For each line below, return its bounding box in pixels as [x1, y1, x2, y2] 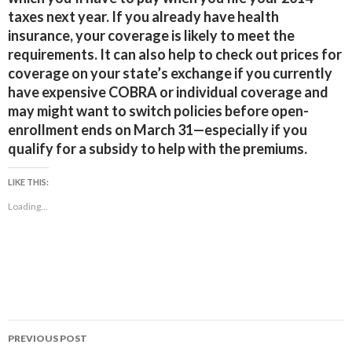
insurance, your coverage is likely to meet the [8, 27, 295, 44]
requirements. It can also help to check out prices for [8, 46, 342, 63]
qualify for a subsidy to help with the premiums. [8, 140, 307, 157]
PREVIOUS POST [8, 332, 87, 344]
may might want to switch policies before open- [8, 102, 309, 119]
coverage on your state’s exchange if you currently [8, 64, 332, 82]
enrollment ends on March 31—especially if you [8, 121, 307, 138]
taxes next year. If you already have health [8, 8, 279, 25]
